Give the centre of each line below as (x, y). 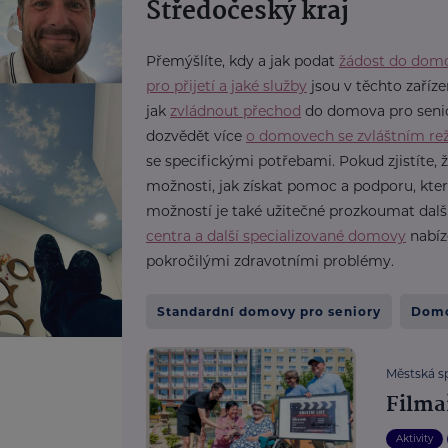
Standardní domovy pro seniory (269, 311)
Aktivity (415, 438)
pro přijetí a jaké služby (226, 86)
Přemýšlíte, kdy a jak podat (242, 61)
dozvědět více (196, 136)
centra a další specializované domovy (276, 236)
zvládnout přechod (235, 111)
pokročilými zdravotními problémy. (270, 261)
